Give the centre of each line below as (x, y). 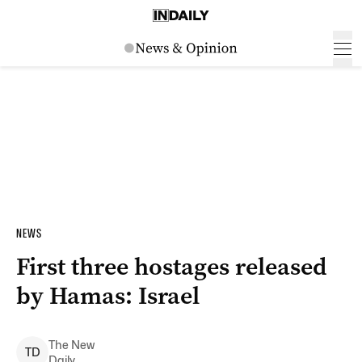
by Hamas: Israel (108, 296)
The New (72, 345)
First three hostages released (171, 267)
